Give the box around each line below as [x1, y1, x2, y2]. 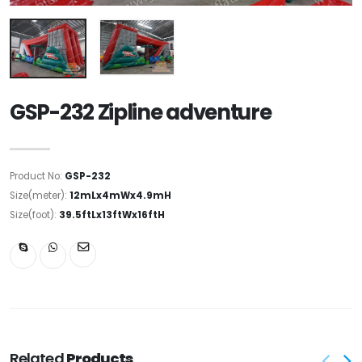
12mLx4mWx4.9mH [69, 188, 171, 202]
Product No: [10, 169, 65, 183]
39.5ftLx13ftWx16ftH [59, 208, 165, 221]
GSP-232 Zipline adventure [10, 97, 271, 127]
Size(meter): [10, 188, 69, 202]
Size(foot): [10, 208, 59, 221]
